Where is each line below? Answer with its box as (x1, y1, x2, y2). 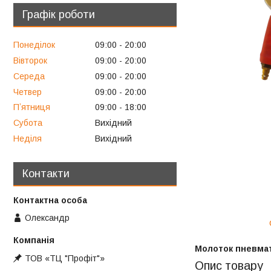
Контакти (22, 168, 70, 180)
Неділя (13, 134, 42, 144)
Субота (13, 118, 42, 128)
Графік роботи (22, 8, 95, 21)
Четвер (13, 87, 42, 97)
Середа (13, 71, 45, 81)
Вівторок (13, 56, 47, 66)
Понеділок (13, 40, 55, 50)
